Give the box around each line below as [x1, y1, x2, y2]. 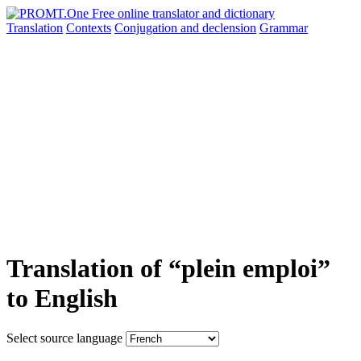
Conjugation [114, 21, 180, 35]
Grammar [259, 21, 308, 35]
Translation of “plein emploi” [6, 254, 330, 284]
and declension [180, 21, 256, 35]
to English [6, 284, 118, 313]
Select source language [6, 330, 122, 345]
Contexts [66, 21, 111, 35]
